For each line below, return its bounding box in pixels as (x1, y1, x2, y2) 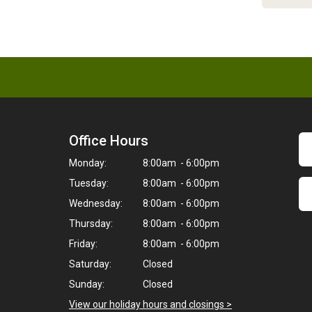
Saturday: (69, 258, 111, 270)
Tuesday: (69, 178, 109, 189)
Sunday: (69, 279, 104, 290)
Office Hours (69, 132, 148, 149)
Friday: (69, 238, 97, 249)
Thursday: (69, 218, 113, 229)
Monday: (69, 157, 107, 169)
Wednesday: (69, 198, 123, 209)
